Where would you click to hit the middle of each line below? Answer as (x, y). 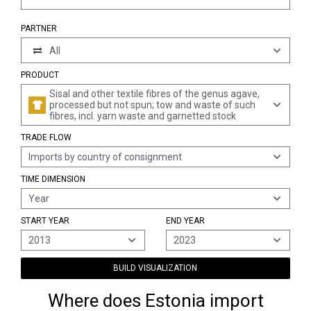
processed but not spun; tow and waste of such (152, 105)
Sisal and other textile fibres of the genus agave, (154, 94)
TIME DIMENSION (53, 179)
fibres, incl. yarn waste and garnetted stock (143, 116)
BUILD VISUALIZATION (155, 268)
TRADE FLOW (46, 137)
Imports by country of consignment (105, 157)
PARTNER (39, 28)
